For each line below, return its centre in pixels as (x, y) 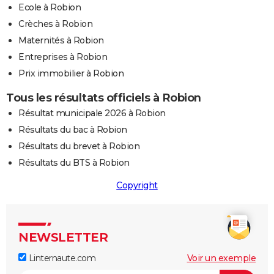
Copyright (137, 186)
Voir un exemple (221, 258)
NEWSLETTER (63, 238)
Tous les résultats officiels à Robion (104, 98)
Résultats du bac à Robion (73, 130)
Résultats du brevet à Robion (79, 146)
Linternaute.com (61, 258)
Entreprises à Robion (63, 57)
